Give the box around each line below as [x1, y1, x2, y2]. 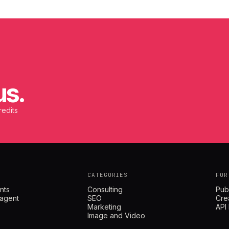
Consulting [87, 185, 123, 194]
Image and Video [87, 211, 146, 220]
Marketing [87, 202, 122, 212]
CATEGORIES [87, 171, 128, 179]
